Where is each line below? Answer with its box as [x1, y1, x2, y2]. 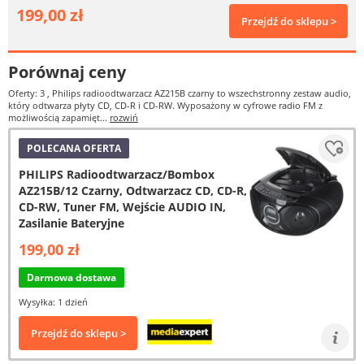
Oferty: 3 [8, 87, 47, 99]
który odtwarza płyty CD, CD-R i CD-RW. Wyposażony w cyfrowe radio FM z [8, 99, 323, 111]
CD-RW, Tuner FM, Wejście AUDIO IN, [19, 199, 226, 214]
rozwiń [110, 111, 138, 123]
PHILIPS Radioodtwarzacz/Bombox [19, 167, 214, 182]
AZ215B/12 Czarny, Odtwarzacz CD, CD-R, [19, 183, 247, 198]
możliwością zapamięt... [8, 111, 110, 123]
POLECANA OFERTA [27, 141, 121, 155]
